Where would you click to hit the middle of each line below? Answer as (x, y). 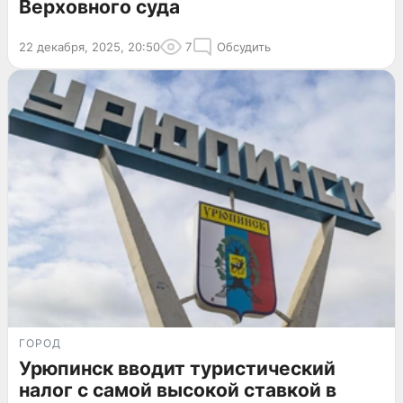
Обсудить (244, 46)
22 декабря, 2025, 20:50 (90, 46)
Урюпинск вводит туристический (177, 369)
